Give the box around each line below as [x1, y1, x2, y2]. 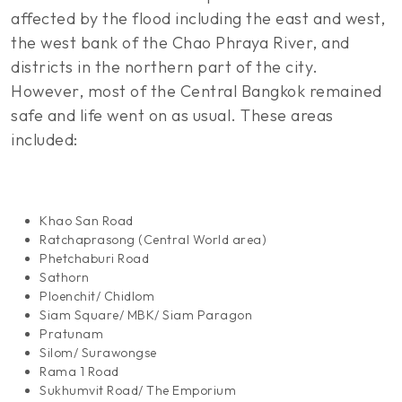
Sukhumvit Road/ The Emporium [39, 382, 236, 398]
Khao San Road [39, 213, 134, 229]
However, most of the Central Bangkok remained [11, 81, 382, 101]
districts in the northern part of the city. [11, 57, 319, 77]
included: [11, 129, 78, 150]
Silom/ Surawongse [39, 345, 157, 361]
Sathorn [39, 269, 90, 285]
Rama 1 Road [39, 363, 119, 380]
